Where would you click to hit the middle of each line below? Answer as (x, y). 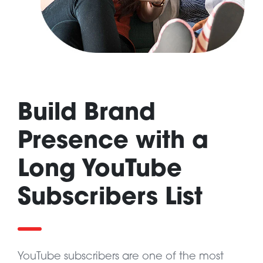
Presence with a (113, 142)
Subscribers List (110, 198)
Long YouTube (100, 170)
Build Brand (87, 114)
